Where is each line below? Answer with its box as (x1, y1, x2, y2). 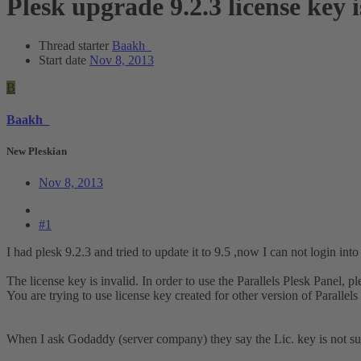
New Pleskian (6, 144, 67, 157)
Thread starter (39, 39, 109, 53)
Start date (39, 53, 86, 68)
